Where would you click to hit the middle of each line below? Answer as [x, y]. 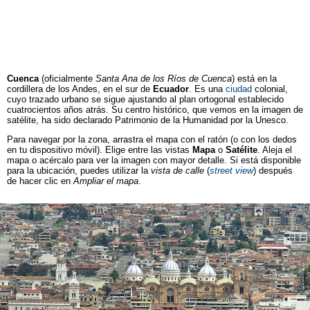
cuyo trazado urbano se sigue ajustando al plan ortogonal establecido [145, 100]
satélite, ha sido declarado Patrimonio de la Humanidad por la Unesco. [148, 120]
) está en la [254, 79]
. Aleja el [275, 150]
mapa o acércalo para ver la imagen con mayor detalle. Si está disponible [154, 161]
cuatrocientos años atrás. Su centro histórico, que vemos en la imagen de [155, 110]
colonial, [270, 89]
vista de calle [177, 171]
